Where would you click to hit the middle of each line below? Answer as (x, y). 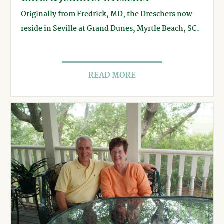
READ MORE (112, 76)
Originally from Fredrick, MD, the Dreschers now (107, 15)
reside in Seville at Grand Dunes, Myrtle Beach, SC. (110, 29)
